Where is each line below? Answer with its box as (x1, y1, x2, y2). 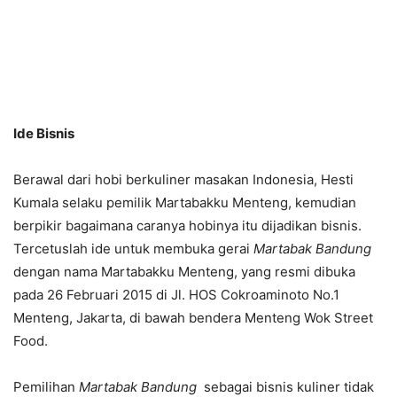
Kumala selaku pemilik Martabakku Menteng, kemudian (13, 194, 356, 211)
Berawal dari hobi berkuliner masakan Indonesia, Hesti (13, 171, 354, 188)
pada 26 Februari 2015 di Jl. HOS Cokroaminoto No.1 (13, 286, 339, 303)
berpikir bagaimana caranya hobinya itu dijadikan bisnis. (13, 217, 362, 234)
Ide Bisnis (13, 125, 74, 142)
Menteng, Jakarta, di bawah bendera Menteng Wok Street (13, 309, 373, 326)
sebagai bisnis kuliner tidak (200, 378, 374, 395)
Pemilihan (13, 378, 79, 395)
